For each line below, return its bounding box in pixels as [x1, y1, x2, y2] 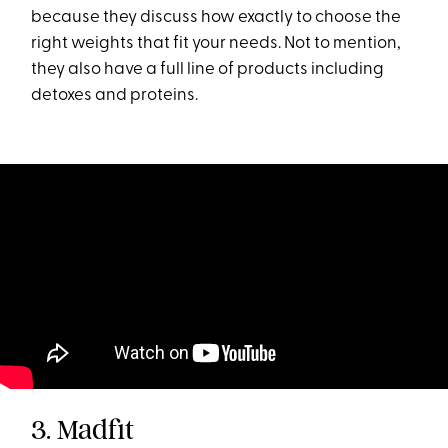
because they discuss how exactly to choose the [31, 9, 402, 26]
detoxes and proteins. [31, 87, 199, 104]
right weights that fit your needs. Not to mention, [31, 35, 402, 52]
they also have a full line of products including [31, 61, 385, 78]
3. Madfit [31, 413, 135, 446]
